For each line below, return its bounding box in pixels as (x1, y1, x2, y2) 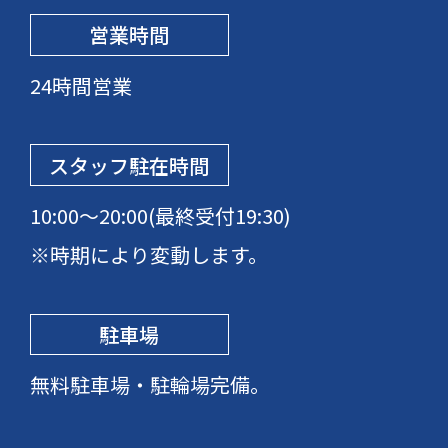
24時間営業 (29, 70, 132, 100)
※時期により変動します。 (29, 239, 268, 269)
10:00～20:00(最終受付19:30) (29, 200, 291, 230)
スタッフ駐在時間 (49, 150, 210, 180)
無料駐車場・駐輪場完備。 (29, 369, 270, 399)
